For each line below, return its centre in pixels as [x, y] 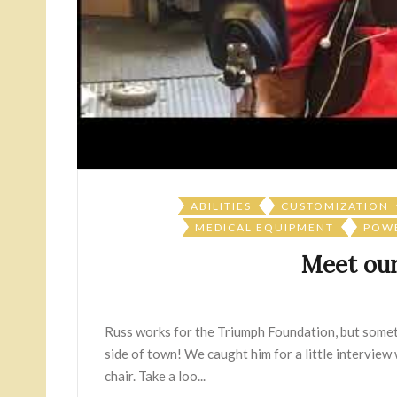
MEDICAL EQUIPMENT [264, 227]
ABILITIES [221, 206]
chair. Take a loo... [155, 376]
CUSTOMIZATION [335, 206]
